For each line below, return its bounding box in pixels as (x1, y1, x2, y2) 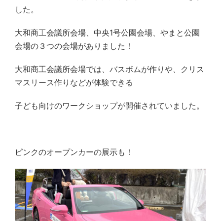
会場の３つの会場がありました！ (15, 41, 133, 51)
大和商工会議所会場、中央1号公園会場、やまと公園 (15, 28, 200, 38)
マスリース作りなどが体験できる (15, 77, 133, 88)
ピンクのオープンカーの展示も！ (15, 147, 133, 157)
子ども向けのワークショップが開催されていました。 (15, 101, 204, 111)
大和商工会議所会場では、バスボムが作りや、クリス (15, 64, 204, 74)
